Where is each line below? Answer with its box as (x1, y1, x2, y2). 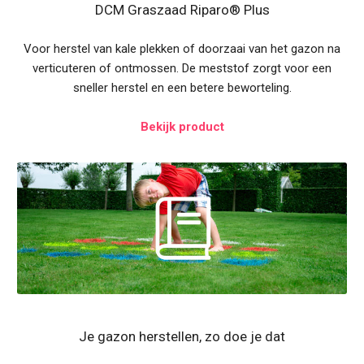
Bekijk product (140, 119, 224, 134)
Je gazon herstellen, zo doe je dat (79, 328, 285, 345)
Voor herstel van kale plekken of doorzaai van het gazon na (24, 41, 340, 56)
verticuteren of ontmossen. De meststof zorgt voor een (32, 61, 331, 76)
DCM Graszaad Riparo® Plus (94, 2, 270, 18)
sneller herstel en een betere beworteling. (72, 80, 292, 95)
